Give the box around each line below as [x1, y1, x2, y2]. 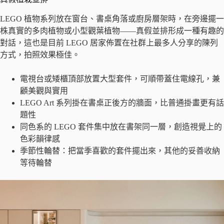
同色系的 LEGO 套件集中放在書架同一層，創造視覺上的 [20, 122, 222, 131]
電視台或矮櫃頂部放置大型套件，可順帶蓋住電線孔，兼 [20, 74, 220, 83]
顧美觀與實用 [20, 86, 68, 95]
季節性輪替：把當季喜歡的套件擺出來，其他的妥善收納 [20, 146, 220, 155]
